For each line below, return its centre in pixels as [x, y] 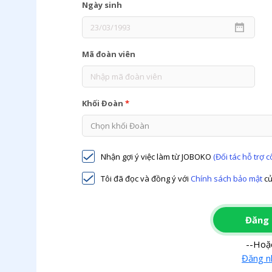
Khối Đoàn [104, 103]
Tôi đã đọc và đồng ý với [146, 178]
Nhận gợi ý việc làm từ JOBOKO [157, 157]
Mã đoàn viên [109, 54]
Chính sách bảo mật [227, 178]
